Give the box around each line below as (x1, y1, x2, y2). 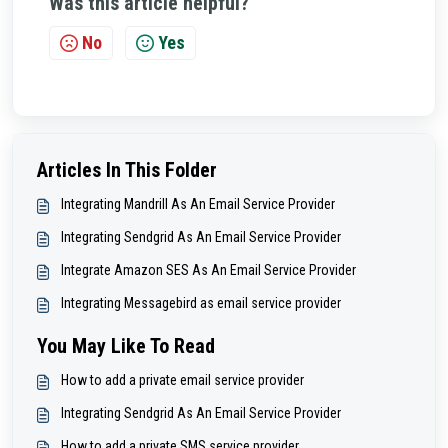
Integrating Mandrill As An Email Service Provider (61, 196, 335, 213)
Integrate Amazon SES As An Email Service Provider (61, 262, 356, 279)
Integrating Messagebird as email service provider (61, 295, 341, 312)
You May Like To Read (37, 334, 215, 359)
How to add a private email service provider (61, 372, 304, 389)
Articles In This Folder (37, 158, 217, 183)
